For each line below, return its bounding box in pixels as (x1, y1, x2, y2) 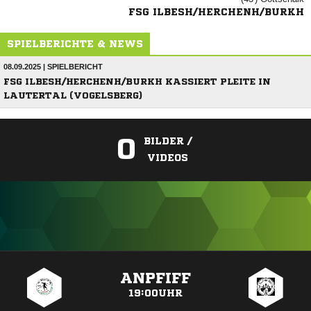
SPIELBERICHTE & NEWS (7, 39, 143, 49)
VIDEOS (147, 153, 188, 162)
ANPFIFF (119, 271, 191, 286)
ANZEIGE (140, 254, 171, 262)
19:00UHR (128, 288, 183, 298)
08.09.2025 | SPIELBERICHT (3, 62, 103, 71)
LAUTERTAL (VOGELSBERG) (3, 91, 142, 100)
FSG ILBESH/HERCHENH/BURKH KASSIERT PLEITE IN (3, 77, 271, 86)
